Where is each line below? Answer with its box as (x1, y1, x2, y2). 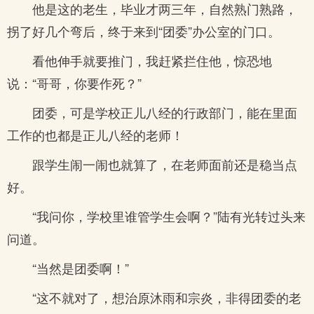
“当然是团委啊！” (32, 259, 129, 277)
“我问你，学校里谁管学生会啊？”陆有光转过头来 (32, 207, 306, 225)
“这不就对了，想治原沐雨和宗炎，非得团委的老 (32, 288, 301, 306)
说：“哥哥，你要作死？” (7, 74, 142, 92)
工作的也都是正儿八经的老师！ (7, 125, 184, 144)
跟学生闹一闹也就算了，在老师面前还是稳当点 (32, 155, 297, 173)
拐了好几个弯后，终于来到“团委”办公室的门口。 (7, 22, 280, 40)
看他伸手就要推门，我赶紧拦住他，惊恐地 (32, 51, 272, 69)
